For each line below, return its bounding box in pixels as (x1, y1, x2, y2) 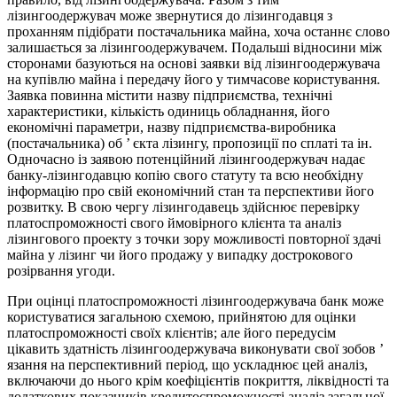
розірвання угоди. (7, 263, 115, 279)
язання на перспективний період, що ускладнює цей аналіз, (7, 357, 368, 373)
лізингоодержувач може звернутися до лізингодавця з (7, 8, 332, 24)
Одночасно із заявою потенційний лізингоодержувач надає (7, 152, 365, 167)
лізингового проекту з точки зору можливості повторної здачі (7, 231, 381, 247)
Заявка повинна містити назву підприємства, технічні (7, 88, 332, 104)
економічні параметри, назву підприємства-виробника (7, 120, 336, 136)
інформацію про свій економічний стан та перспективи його (7, 183, 374, 199)
